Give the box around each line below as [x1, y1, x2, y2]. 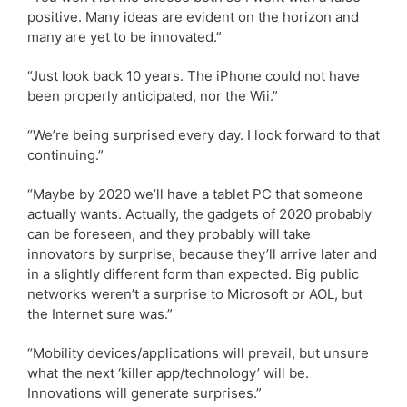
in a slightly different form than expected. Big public [27, 264, 359, 283]
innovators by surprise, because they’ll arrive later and [27, 244, 377, 263]
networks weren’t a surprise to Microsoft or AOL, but [27, 284, 362, 303]
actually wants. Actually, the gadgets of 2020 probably [27, 204, 372, 223]
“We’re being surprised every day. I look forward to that [27, 125, 380, 144]
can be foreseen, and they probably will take [27, 224, 311, 243]
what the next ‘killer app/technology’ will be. [27, 363, 309, 382]
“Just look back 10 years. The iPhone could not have [27, 66, 360, 84]
